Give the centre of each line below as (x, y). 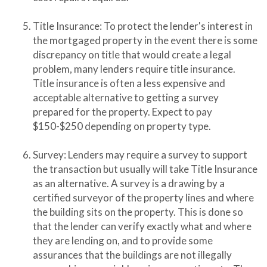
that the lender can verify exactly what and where (142, 226)
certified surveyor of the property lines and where (143, 198)
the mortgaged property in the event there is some (145, 40)
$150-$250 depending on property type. (122, 126)
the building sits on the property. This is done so (138, 212)
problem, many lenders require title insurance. (134, 69)
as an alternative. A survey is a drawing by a (129, 183)
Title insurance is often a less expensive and (129, 83)
